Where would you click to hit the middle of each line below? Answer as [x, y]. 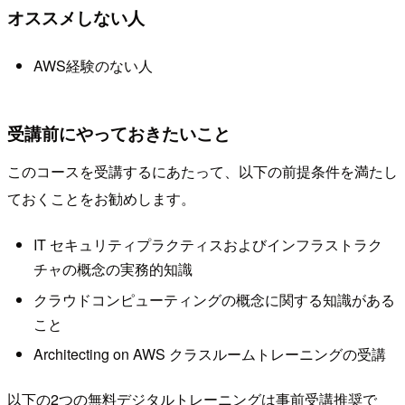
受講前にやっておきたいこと [119, 133]
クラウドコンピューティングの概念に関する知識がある [214, 299]
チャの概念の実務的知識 [113, 269]
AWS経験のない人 [93, 66]
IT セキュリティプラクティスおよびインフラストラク [207, 245]
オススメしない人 [76, 17]
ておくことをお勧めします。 [101, 198]
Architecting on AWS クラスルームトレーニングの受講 [209, 354]
